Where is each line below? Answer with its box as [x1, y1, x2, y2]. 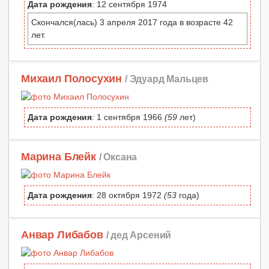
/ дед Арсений [106, 229, 172, 240]
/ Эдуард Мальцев [124, 73, 209, 84]
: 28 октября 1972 [92, 190, 164, 200]
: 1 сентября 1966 [92, 112, 165, 122]
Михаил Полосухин [21, 72, 122, 85]
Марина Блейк [21, 150, 96, 163]
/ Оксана [98, 151, 138, 162]
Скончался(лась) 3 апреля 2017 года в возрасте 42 [31, 17, 233, 28]
